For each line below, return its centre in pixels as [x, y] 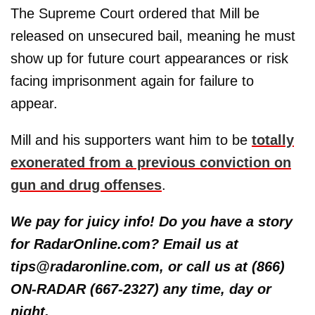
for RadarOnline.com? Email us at [124, 244]
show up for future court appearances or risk [149, 58]
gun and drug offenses [86, 185]
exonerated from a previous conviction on [151, 162]
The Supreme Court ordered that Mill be [135, 13]
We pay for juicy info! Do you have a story [152, 221]
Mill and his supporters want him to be [131, 140]
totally [273, 140]
